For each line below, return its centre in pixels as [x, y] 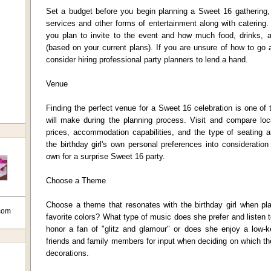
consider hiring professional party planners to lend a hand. [147, 60]
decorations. [67, 253]
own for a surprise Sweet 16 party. [106, 156]
